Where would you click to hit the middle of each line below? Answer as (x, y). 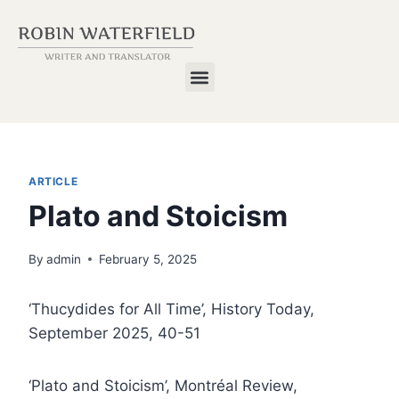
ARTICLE (53, 182)
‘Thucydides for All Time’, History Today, (171, 309)
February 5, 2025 (148, 259)
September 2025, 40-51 (114, 333)
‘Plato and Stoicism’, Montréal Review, (163, 385)
